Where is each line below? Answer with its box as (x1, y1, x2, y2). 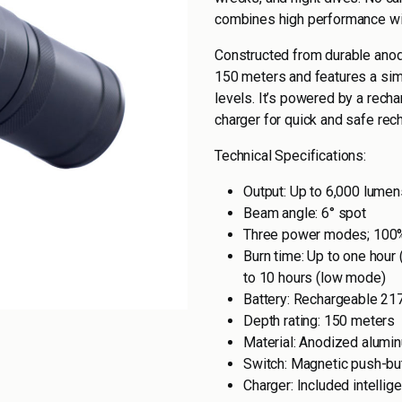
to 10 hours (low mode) (243, 269, 386, 286)
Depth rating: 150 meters (243, 312, 396, 329)
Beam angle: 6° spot (243, 205, 366, 222)
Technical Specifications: (214, 147, 366, 164)
